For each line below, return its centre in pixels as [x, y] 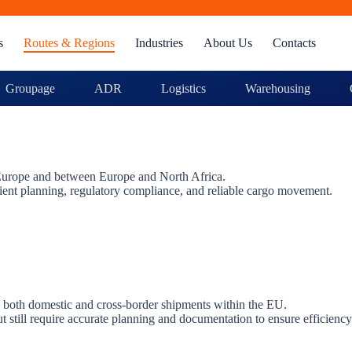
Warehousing [277, 88]
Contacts [295, 43]
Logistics [183, 88]
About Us [228, 43]
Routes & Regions [70, 43]
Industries [159, 43]
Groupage [30, 88]
